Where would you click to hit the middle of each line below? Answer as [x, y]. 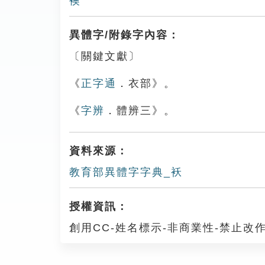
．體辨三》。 [140, 111]
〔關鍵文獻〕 [105, 56]
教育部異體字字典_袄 [126, 172]
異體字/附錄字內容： [125, 35]
